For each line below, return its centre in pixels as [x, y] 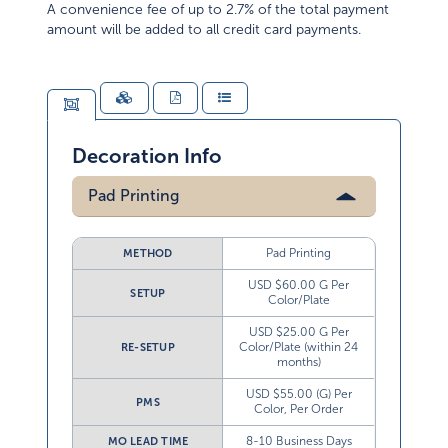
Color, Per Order [299, 409]
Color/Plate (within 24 [299, 347]
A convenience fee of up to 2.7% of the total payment [218, 10]
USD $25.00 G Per [298, 332]
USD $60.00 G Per [299, 285]
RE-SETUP [148, 347]
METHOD [148, 253]
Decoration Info [147, 156]
